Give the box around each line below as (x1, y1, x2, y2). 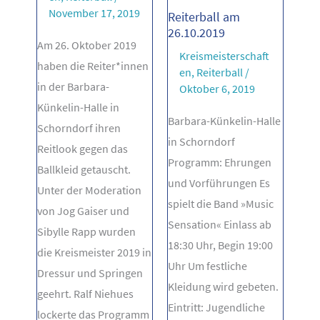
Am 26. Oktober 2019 (37, 38, 137, 53)
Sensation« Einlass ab (168, 216, 271, 231)
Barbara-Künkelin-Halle (168, 113, 281, 128)
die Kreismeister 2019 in (37, 245, 152, 260)
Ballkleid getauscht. (37, 162, 131, 177)
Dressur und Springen (37, 266, 144, 281)
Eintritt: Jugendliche (168, 299, 265, 314)
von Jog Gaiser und (37, 204, 130, 219)
